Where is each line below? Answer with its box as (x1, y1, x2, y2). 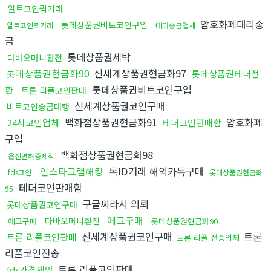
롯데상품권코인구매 (7, 198, 77, 211)
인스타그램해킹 (40, 163, 103, 178)
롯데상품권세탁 (67, 49, 131, 64)
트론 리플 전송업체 (177, 231, 240, 243)
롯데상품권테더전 (192, 67, 260, 80)
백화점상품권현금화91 (62, 114, 160, 129)
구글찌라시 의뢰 (79, 196, 149, 211)
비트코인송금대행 (7, 100, 70, 113)
